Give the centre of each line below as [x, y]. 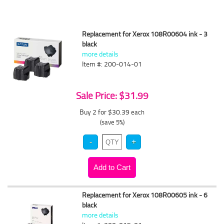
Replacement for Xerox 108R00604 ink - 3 [145, 34]
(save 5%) [112, 122]
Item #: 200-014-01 [112, 64]
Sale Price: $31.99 [112, 95]
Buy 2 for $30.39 [105, 112]
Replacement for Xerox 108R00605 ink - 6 [145, 195]
